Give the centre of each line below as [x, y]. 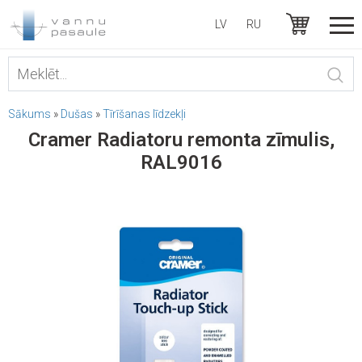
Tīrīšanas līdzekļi [144, 114]
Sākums [29, 114]
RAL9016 [181, 162]
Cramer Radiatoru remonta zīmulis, [181, 140]
